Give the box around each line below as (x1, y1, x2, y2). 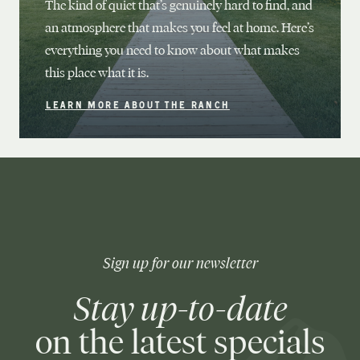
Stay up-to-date (73, 289, 287, 329)
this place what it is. (45, 65, 149, 80)
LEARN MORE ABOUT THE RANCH (45, 101, 230, 112)
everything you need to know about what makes (45, 43, 300, 58)
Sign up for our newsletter (102, 255, 258, 272)
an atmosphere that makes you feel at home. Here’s (45, 20, 314, 35)
